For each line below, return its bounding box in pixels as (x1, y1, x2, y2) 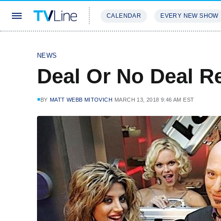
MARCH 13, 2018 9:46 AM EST (114, 97, 194, 103)
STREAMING (101, 41, 141, 49)
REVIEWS (153, 41, 185, 49)
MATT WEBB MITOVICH (49, 97, 113, 103)
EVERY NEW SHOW (160, 12, 219, 19)
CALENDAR (107, 12, 142, 19)
